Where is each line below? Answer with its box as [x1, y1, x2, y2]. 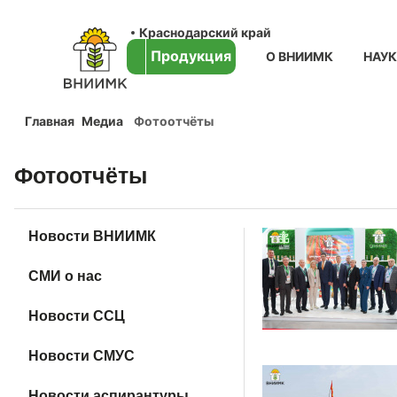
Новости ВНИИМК [28, 229, 156, 244]
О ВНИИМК [265, 49, 333, 64]
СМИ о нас [28, 269, 102, 284]
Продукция [150, 47, 231, 65]
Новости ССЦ [28, 308, 125, 323]
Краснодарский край [138, 25, 271, 40]
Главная [25, 113, 74, 128]
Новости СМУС [28, 348, 135, 363]
